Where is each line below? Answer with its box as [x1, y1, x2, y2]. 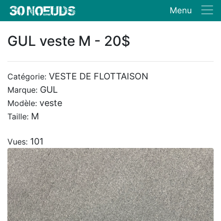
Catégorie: [7, 72, 49, 81]
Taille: [7, 111, 31, 121]
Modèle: [7, 98, 39, 108]
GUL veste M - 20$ [7, 33, 130, 49]
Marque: [7, 85, 40, 95]
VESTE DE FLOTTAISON [49, 71, 148, 81]
